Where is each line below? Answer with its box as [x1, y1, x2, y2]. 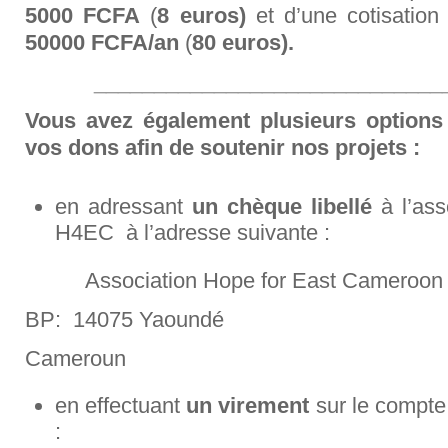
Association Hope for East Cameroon [85, 268, 443, 293]
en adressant [55, 194, 192, 219]
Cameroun [25, 346, 126, 371]
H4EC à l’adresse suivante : [55, 220, 330, 245]
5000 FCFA [25, 3, 141, 28]
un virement [186, 393, 310, 418]
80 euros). [192, 30, 294, 55]
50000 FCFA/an [25, 30, 179, 55]
